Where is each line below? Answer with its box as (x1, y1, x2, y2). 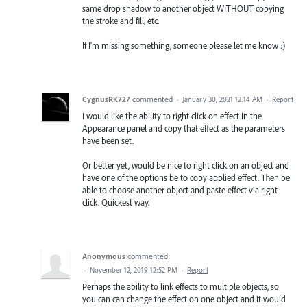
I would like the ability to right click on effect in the (82, 110, 262, 121)
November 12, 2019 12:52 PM (90, 265, 177, 275)
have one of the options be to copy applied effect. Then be (82, 172, 290, 184)
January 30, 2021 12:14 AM (182, 94, 262, 104)
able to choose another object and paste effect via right (82, 184, 278, 196)
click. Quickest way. (82, 197, 149, 208)
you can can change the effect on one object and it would (82, 293, 286, 305)
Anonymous (82, 251, 125, 262)
